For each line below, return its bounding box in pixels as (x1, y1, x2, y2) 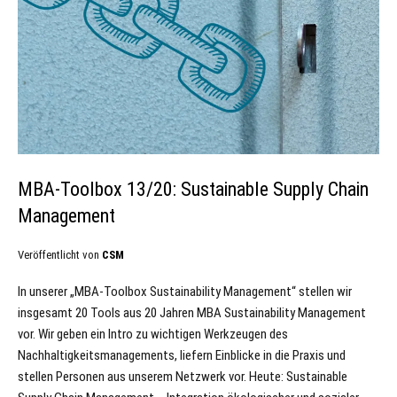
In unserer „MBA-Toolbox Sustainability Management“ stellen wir (18, 284, 352, 300)
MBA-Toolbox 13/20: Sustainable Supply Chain (18, 178, 369, 201)
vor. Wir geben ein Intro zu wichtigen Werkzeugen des (18, 326, 288, 343)
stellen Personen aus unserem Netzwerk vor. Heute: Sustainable (18, 369, 347, 385)
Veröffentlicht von (18, 248, 102, 262)
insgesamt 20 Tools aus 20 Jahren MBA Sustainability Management (18, 305, 366, 322)
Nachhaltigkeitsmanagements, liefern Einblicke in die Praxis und (18, 347, 346, 364)
